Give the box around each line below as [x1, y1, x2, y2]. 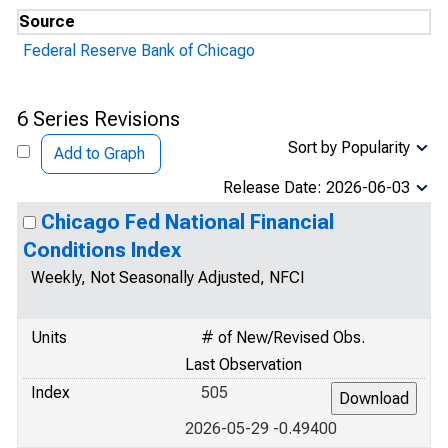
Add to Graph [54, 144, 145, 163]
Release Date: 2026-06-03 [223, 178, 410, 197]
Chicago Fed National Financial [41, 210, 334, 234]
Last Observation [185, 355, 302, 374]
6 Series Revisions [17, 107, 180, 131]
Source [19, 12, 75, 31]
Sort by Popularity [288, 138, 410, 157]
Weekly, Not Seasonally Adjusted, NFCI [31, 268, 305, 287]
